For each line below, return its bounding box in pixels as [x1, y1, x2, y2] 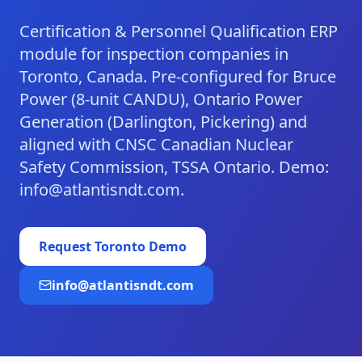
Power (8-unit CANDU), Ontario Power [19, 88, 302, 110]
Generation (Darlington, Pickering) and [19, 111, 307, 133]
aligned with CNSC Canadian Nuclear [19, 133, 293, 155]
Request [39, 238, 95, 255]
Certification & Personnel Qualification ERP [19, 20, 338, 42]
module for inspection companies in [19, 43, 288, 65]
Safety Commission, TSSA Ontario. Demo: [19, 156, 329, 178]
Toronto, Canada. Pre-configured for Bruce [19, 65, 336, 87]
